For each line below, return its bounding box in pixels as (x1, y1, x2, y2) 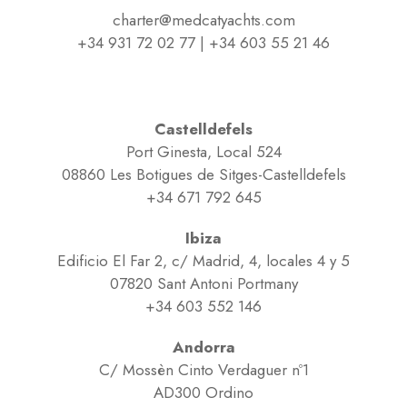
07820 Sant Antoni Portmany (109, 273, 298, 295)
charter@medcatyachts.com (112, 9, 295, 32)
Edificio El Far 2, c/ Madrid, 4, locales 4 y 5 (57, 250, 350, 273)
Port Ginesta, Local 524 (125, 141, 282, 164)
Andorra (172, 336, 235, 359)
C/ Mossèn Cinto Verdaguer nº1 (98, 359, 309, 382)
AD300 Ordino (154, 382, 253, 404)
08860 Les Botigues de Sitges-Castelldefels (61, 164, 346, 186)
